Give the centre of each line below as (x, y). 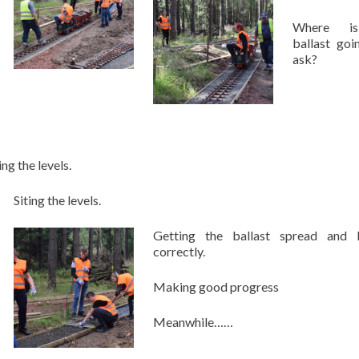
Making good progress (216, 286)
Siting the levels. (57, 200)
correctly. (179, 251)
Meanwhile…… (193, 322)
